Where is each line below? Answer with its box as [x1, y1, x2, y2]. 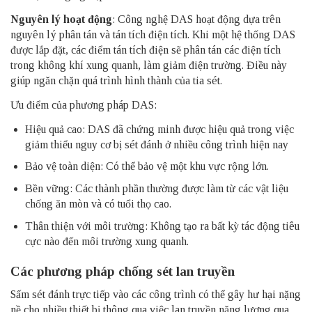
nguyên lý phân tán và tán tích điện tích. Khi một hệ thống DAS [10, 28, 295, 40]
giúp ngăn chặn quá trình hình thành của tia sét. [10, 74, 222, 86]
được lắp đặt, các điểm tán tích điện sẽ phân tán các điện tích [10, 43, 281, 56]
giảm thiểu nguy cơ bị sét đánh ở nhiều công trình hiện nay [24, 138, 288, 150]
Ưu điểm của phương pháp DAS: [10, 98, 157, 111]
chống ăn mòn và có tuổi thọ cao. [24, 198, 171, 210]
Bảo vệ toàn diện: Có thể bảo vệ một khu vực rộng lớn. [24, 160, 269, 173]
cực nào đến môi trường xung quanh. [24, 235, 189, 247]
